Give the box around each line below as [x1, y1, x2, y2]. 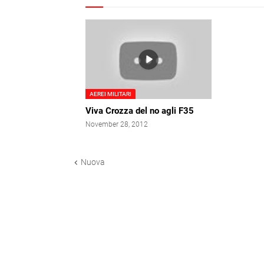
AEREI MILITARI [90, 91, 131, 98]
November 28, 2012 [85, 120, 148, 129]
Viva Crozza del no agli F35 [85, 105, 194, 117]
